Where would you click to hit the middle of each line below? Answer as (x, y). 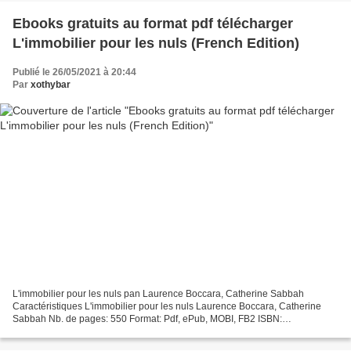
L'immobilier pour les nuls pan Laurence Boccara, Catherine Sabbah (158, 294)
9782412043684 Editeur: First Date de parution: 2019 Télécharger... (156, 332)
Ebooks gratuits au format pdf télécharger (153, 23)
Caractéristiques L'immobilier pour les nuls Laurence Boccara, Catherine (167, 307)
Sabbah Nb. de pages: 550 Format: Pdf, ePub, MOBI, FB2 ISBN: (147, 319)
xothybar (51, 84)
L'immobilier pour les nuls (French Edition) (156, 43)
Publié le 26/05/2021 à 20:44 (74, 72)
